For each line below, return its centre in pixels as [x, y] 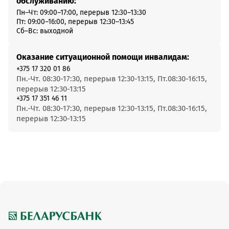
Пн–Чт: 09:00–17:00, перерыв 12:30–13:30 [81, 13]
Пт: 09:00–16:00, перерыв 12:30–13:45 [75, 22]
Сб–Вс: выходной [45, 31]
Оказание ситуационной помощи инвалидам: [103, 57]
